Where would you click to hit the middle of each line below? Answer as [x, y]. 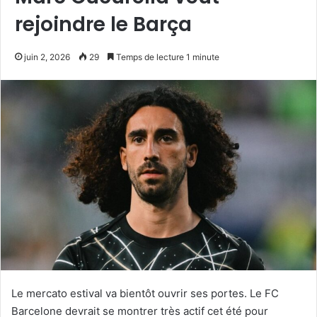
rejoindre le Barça [103, 24]
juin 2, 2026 [47, 57]
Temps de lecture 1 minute [167, 57]
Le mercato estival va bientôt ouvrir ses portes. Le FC [145, 293]
